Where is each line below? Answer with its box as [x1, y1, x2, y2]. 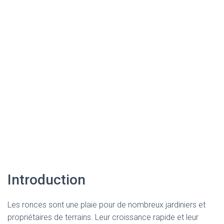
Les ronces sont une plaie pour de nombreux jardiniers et [7, 200, 205, 209]
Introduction [7, 171, 85, 188]
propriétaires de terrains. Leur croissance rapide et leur [7, 212, 198, 222]
